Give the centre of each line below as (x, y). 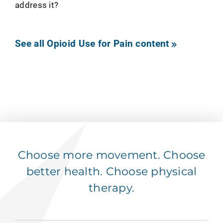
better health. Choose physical (111, 172)
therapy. (111, 188)
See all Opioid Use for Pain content (92, 43)
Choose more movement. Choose (111, 155)
